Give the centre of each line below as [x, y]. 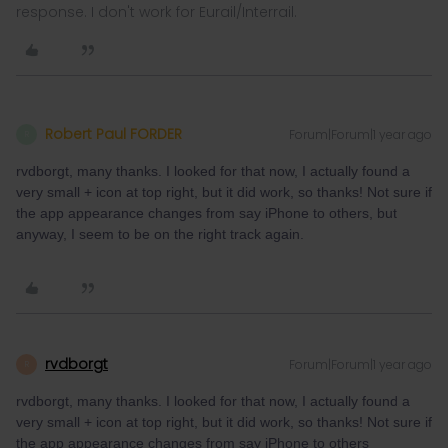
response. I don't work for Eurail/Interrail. [156, 12]
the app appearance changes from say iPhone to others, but [206, 213]
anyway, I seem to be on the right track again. [160, 234]
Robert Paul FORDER [113, 134]
